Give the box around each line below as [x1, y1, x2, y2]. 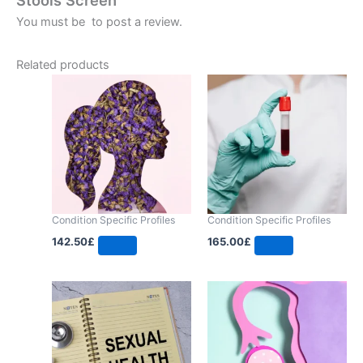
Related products [16, 58, 109, 73]
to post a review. [88, 14, 182, 29]
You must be [16, 14, 88, 29]
